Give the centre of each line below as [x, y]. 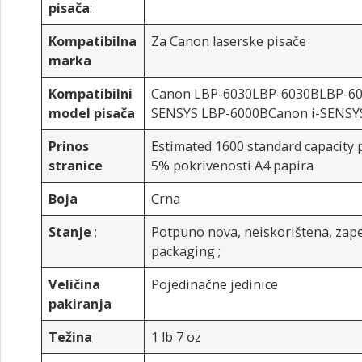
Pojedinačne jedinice [215, 284]
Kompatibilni [91, 94]
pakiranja [80, 304]
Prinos [69, 146]
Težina [71, 337]
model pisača [92, 113]
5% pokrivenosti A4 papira [233, 166]
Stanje [70, 232]
